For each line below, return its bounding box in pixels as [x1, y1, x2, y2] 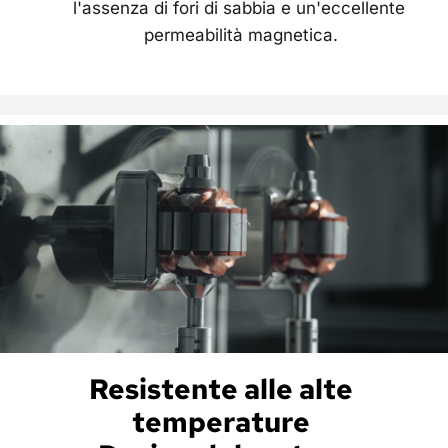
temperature [132, 403, 316, 442]
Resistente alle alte [89, 370, 353, 409]
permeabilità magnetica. [144, 24, 338, 45]
